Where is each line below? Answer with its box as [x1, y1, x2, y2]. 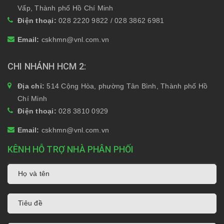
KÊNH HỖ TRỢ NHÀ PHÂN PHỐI [7, 143, 134, 154]
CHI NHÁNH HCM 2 [7, 60, 84, 71]
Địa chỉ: [17, 81, 47, 90]
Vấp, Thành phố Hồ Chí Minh [17, 3, 113, 12]
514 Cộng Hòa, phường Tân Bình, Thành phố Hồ [46, 81, 207, 90]
